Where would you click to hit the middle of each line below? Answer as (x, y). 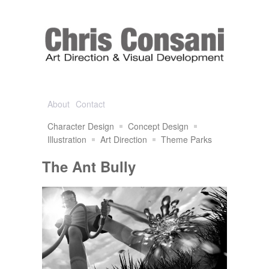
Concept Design (158, 126)
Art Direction (124, 139)
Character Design (81, 126)
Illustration (67, 139)
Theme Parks (186, 139)
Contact (90, 104)
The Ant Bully (89, 166)
